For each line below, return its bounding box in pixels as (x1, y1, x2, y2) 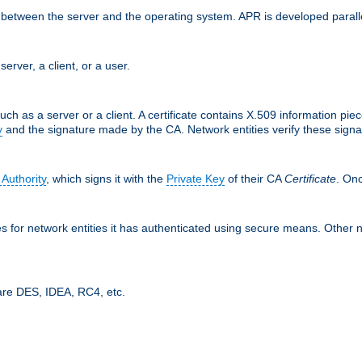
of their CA (225, 171, 284, 185)
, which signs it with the (46, 171, 166, 185)
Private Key (166, 171, 225, 185)
